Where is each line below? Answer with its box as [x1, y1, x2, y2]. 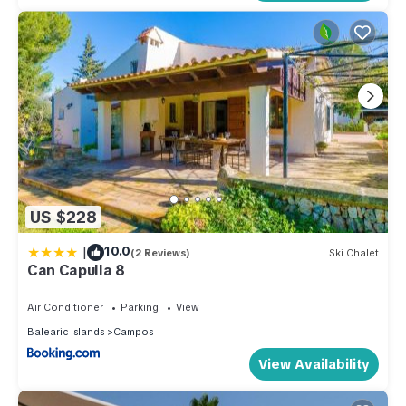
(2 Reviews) [130, 246, 190, 259]
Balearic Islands [27, 325, 104, 339]
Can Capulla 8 [27, 261, 125, 281]
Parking [121, 301, 159, 314]
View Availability [258, 354, 370, 373]
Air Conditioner [27, 301, 103, 314]
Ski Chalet [329, 246, 379, 259]
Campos [113, 325, 153, 339]
